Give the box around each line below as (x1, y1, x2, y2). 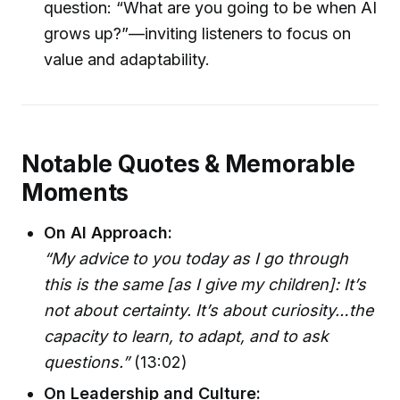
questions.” (44, 353, 130, 371)
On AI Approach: (44, 223, 173, 242)
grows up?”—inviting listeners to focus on (44, 24, 352, 44)
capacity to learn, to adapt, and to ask (44, 327, 329, 346)
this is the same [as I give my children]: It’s (44, 275, 367, 294)
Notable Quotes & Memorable (21, 149, 356, 178)
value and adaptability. (44, 50, 211, 70)
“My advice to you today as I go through (44, 249, 349, 268)
